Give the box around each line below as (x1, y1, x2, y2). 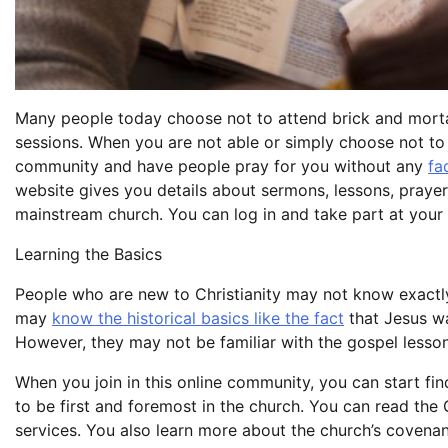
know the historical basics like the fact (52, 308, 344, 329)
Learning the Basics (15, 244, 162, 265)
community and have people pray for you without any (15, 156, 428, 177)
